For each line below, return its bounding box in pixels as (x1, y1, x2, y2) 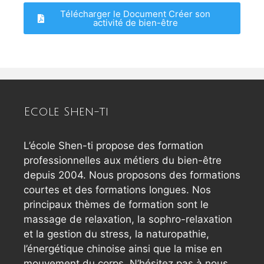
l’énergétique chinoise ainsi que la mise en (24, 243, 222, 255)
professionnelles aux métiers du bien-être (24, 154, 222, 166)
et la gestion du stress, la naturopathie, (24, 228, 209, 240)
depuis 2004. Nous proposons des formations (24, 169, 240, 181)
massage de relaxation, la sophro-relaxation (24, 213, 232, 225)
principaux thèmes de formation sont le (24, 199, 209, 210)
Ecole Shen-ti (24, 105, 108, 118)
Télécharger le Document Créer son (60, 8, 210, 19)
